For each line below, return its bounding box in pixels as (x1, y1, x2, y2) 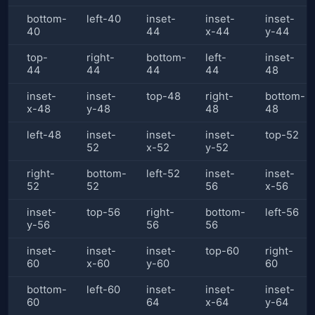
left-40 (86, 13, 121, 26)
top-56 (86, 206, 120, 219)
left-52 (146, 167, 180, 181)
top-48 (146, 90, 181, 103)
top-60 (205, 245, 240, 258)
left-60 (86, 283, 120, 297)
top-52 (265, 129, 300, 142)
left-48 (27, 129, 61, 142)
